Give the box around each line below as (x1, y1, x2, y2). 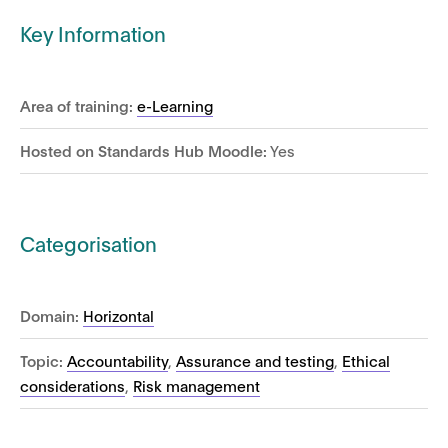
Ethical (342, 350, 390, 370)
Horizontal (83, 305, 154, 325)
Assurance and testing (176, 350, 334, 370)
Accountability (67, 350, 168, 370)
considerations (20, 375, 125, 395)
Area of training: (20, 95, 133, 115)
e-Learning (137, 95, 213, 115)
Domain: (20, 305, 79, 325)
